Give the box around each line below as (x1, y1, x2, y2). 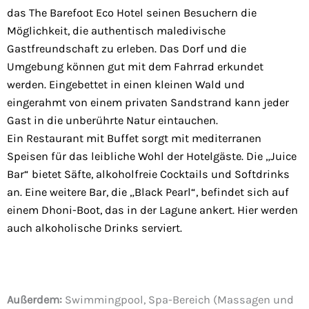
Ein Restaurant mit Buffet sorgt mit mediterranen (7, 132, 261, 146)
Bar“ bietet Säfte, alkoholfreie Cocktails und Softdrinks (7, 168, 290, 181)
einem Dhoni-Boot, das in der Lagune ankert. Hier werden (7, 203, 298, 217)
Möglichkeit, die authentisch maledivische (7, 24, 226, 38)
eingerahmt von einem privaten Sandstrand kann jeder (7, 96, 289, 110)
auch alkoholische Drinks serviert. (7, 221, 182, 235)
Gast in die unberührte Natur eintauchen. (7, 114, 218, 128)
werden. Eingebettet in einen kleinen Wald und (7, 78, 245, 92)
